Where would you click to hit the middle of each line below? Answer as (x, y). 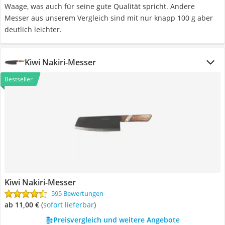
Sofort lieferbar (70, 205)
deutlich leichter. (33, 29)
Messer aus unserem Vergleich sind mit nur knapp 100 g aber (109, 18)
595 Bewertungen (77, 193)
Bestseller (19, 79)
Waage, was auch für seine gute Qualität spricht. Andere (100, 6)
